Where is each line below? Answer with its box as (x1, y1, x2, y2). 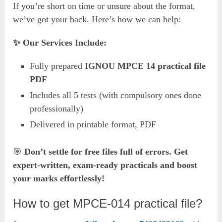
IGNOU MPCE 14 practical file (85, 61, 206, 71)
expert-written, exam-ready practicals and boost (13, 160, 198, 170)
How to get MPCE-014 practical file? (13, 197, 203, 211)
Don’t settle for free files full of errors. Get (24, 147, 188, 157)
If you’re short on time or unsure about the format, (13, 1, 196, 11)
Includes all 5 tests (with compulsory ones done (30, 90, 202, 101)
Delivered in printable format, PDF (30, 119, 157, 130)
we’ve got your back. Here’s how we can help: (13, 14, 181, 25)
